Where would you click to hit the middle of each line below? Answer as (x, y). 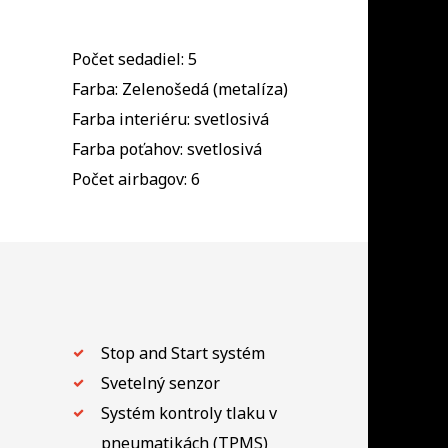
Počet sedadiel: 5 (134, 58)
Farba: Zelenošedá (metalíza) (179, 88)
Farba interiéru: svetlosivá (170, 118)
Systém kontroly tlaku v (188, 412)
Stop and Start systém (182, 352)
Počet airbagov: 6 (135, 178)
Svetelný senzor (160, 382)
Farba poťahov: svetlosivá (166, 148)
